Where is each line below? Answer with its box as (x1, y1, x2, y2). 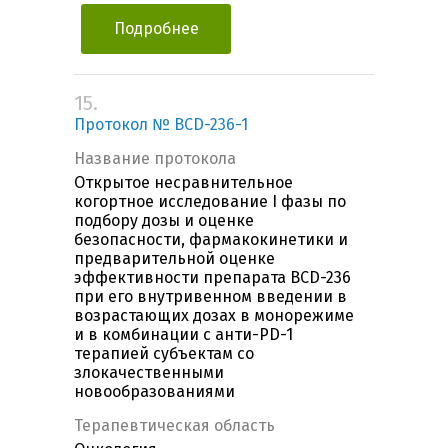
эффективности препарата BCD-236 (74, 268, 351, 288)
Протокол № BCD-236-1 (74, 115, 248, 135)
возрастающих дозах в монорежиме (74, 306, 354, 326)
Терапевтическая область (74, 416, 275, 436)
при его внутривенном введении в (74, 287, 347, 307)
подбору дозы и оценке (74, 211, 254, 231)
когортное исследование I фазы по (74, 192, 346, 212)
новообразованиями (74, 382, 235, 402)
